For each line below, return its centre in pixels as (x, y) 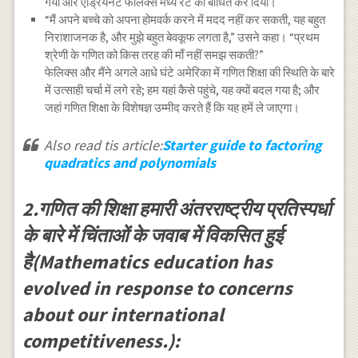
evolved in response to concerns (157, 288)
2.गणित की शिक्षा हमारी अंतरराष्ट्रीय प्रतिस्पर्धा (176, 209)
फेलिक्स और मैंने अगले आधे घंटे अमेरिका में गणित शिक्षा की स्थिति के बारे (190, 73)
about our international (123, 315)
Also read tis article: (103, 145)
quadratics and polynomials (129, 163)
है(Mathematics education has (147, 262)
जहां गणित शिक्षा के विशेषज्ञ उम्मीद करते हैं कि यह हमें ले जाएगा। (173, 108)
